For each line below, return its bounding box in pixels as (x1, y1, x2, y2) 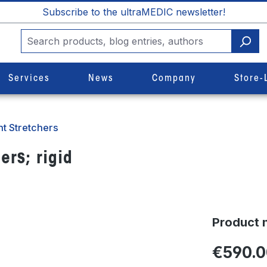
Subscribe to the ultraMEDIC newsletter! (42, 6, 225, 18)
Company (152, 74, 196, 83)
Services (8, 74, 50, 83)
